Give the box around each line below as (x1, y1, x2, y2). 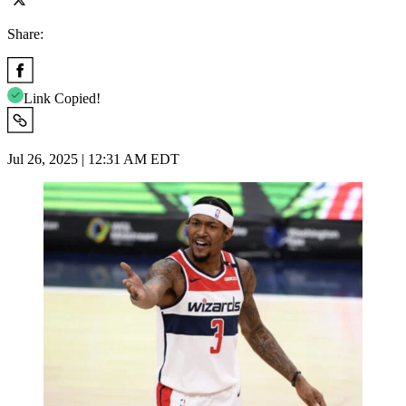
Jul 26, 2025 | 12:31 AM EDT (7, 150, 179, 167)
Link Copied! (24, 90, 101, 106)
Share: (7, 25, 43, 42)
